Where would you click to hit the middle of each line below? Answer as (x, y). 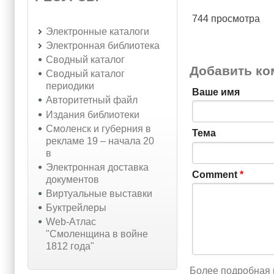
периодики (70, 86)
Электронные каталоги (97, 31)
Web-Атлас (71, 222)
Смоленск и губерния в (98, 128)
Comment (216, 174)
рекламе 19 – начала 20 (100, 141)
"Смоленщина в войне (97, 234)
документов (72, 179)
